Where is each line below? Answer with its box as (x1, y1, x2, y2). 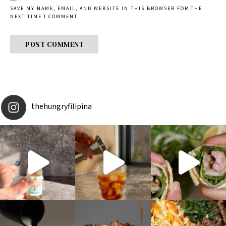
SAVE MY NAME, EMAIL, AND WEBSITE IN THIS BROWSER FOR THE (10, 5, 202, 12)
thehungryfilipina (31, 101, 92, 112)
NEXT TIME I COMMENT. (10, 13, 79, 20)
